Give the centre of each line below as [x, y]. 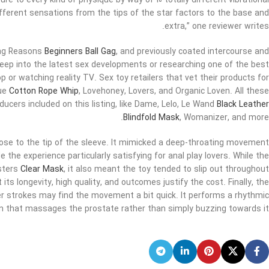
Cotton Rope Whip [44, 92]
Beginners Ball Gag [80, 52]
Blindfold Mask [151, 118]
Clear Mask [42, 170]
